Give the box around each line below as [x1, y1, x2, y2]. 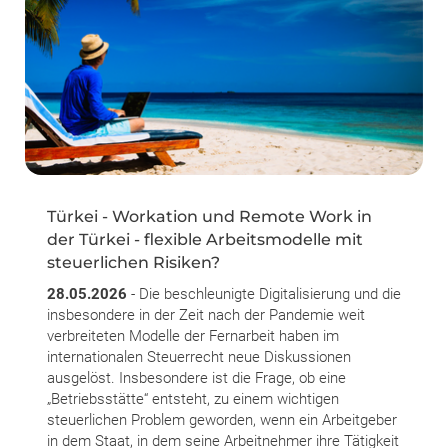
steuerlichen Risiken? [47, 252, 220, 272]
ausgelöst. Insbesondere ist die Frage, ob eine [47, 368, 346, 387]
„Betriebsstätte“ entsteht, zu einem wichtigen [47, 389, 339, 408]
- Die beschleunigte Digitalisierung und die [127, 284, 401, 303]
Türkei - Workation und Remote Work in [47, 206, 372, 226]
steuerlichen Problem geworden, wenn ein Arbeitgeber [47, 410, 397, 429]
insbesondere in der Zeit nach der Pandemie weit [47, 305, 365, 324]
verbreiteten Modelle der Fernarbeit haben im [47, 326, 339, 345]
